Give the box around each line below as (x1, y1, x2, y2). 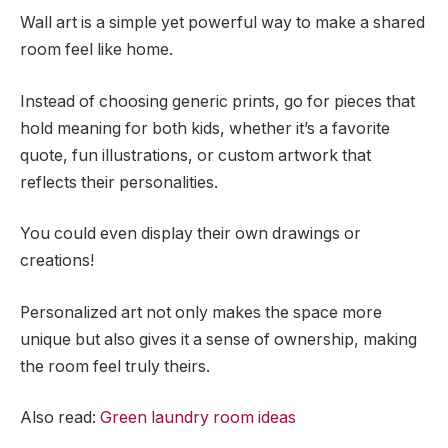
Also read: (20, 408, 100, 428)
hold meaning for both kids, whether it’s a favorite (20, 118, 390, 138)
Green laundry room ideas (100, 408, 296, 428)
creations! (20, 251, 94, 271)
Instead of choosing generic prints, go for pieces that (20, 91, 415, 111)
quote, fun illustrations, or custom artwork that (20, 145, 371, 165)
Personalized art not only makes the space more (20, 302, 382, 322)
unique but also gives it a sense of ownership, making (20, 329, 417, 349)
